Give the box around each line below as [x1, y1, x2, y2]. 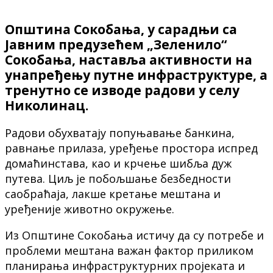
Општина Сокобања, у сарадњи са [5, 19, 237, 38]
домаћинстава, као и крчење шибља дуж [5, 156, 232, 171]
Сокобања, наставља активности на [5, 50, 252, 68]
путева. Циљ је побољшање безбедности [5, 171, 231, 186]
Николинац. [5, 96, 88, 114]
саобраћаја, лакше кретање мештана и [5, 186, 221, 201]
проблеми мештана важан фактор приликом [5, 243, 253, 258]
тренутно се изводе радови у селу [5, 80, 239, 99]
